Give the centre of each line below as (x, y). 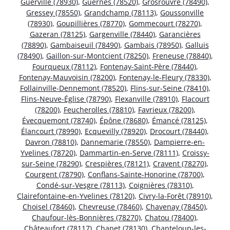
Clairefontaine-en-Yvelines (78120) (76, 196)
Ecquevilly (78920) (115, 131)
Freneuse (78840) (181, 55)
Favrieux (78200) (166, 109)
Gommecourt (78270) (165, 23)
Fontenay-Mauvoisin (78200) (67, 77)
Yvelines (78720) (48, 152)
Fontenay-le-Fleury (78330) (164, 77)
